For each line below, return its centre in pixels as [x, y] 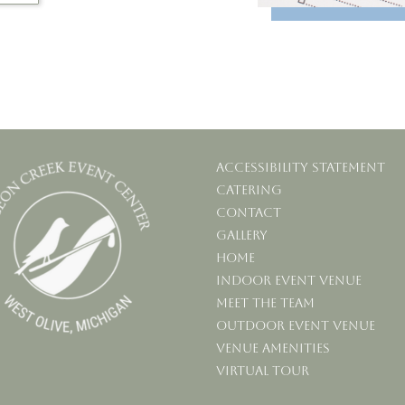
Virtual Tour [263, 371]
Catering [249, 190]
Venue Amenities [273, 348]
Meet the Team [265, 303]
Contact [249, 213]
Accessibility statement [301, 168]
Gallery [242, 235]
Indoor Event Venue [289, 281]
